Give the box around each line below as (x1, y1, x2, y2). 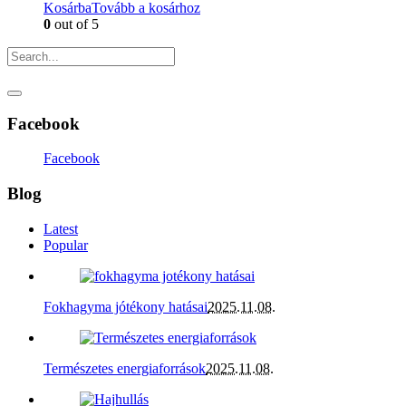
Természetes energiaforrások (43, 360, 206, 376)
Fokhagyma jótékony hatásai (43, 298, 208, 314)
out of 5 (51, 16, 99, 33)
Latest (43, 220, 78, 237)
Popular (43, 237, 88, 253)
